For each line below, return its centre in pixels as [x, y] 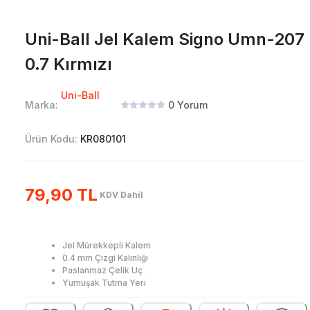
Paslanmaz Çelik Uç [102, 271]
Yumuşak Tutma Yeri [104, 283]
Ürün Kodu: [53, 139]
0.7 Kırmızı [69, 64]
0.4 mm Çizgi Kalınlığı [105, 258]
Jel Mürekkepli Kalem [107, 246]
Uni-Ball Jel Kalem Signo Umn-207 [165, 39]
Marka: [42, 105]
